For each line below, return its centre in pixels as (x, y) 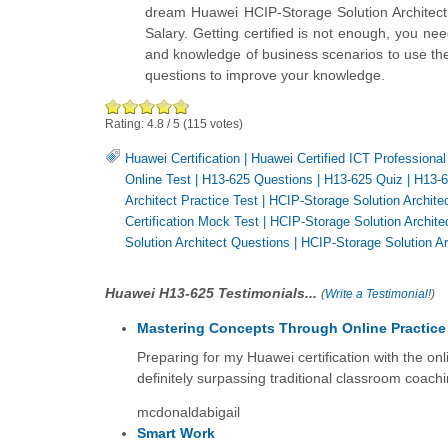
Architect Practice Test (191, 201)
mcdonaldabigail (188, 411)
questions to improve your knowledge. (265, 75)
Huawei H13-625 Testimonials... (213, 293)
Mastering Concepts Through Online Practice (291, 328)
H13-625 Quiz (363, 180)
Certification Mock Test (192, 222)
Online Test (158, 180)
